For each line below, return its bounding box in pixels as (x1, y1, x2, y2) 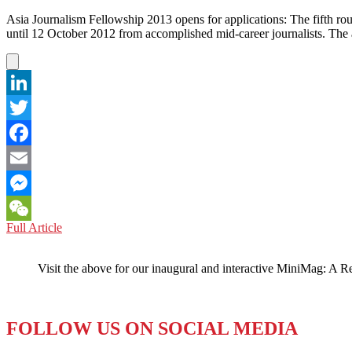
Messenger (6, 200, 60, 214)
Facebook (6, 150, 55, 164)
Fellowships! (61, 247, 125, 262)
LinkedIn (6, 100, 52, 114)
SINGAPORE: (61, 219, 137, 233)
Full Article (6, 220, 62, 234)
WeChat (6, 225, 46, 240)
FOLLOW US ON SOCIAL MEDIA (6, 317, 298, 339)
